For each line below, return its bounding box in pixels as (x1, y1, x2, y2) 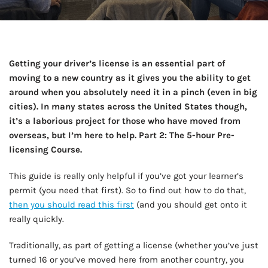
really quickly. (9, 214, 64, 224)
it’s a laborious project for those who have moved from (9, 115, 240, 126)
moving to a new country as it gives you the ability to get (9, 72, 251, 83)
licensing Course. (9, 144, 82, 155)
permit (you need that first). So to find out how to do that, (9, 185, 246, 196)
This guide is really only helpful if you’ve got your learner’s (9, 170, 243, 181)
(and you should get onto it (134, 199, 247, 210)
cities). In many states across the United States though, (9, 101, 247, 112)
